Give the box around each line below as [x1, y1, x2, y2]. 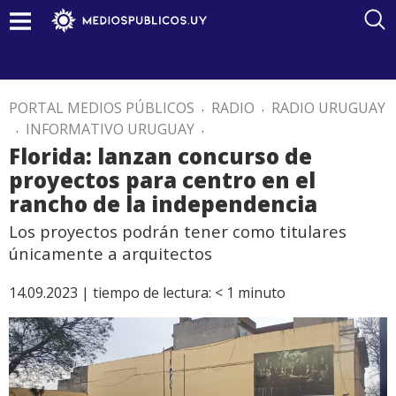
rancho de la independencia [9, 189, 317, 218]
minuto [238, 283, 286, 302]
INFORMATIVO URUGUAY [26, 119, 194, 139]
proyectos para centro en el [9, 165, 316, 194]
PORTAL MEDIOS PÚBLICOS [9, 98, 194, 118]
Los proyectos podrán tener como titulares [9, 220, 346, 242]
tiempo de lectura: [93, 283, 211, 302]
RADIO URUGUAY [271, 98, 385, 118]
